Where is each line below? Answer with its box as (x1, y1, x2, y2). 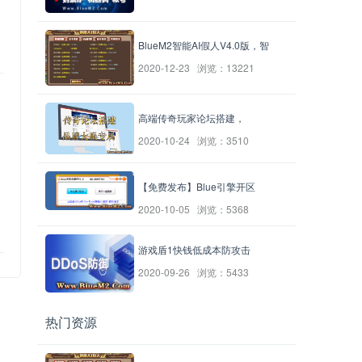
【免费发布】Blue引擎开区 (138, 179, 255, 194)
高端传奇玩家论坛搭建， (138, 110, 245, 124)
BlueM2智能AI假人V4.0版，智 (138, 38, 269, 53)
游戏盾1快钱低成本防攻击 (138, 242, 250, 257)
